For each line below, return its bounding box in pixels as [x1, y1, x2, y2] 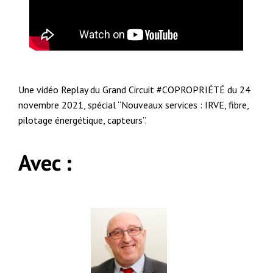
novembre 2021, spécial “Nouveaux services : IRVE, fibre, [18, 98, 249, 111]
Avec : [18, 147, 73, 177]
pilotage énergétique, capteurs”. [18, 113, 147, 126]
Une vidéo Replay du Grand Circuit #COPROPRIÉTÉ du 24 [18, 83, 251, 96]
